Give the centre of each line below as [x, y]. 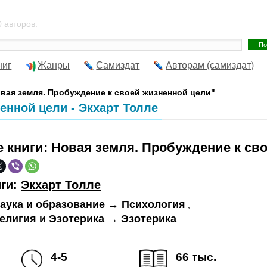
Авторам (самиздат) [210, 65]
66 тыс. [196, 257]
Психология [154, 204]
